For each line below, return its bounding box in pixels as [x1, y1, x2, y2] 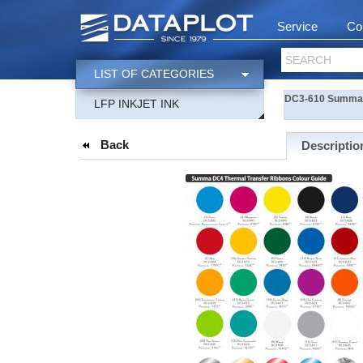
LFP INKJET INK [93, 97, 179, 110]
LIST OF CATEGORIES [93, 67, 214, 80]
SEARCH [284, 53, 331, 66]
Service [276, 19, 318, 33]
